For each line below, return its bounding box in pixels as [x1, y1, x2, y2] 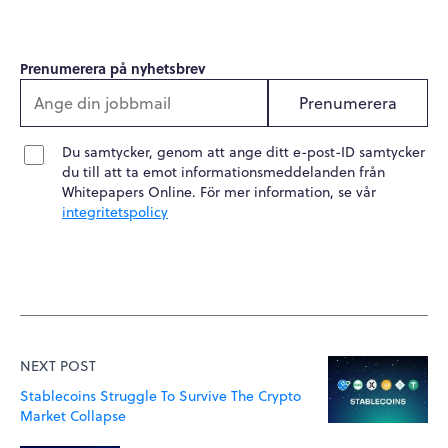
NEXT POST [20, 355, 96, 376]
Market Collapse [20, 405, 126, 426]
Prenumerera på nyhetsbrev [20, 57, 206, 78]
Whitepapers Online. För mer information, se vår [62, 181, 376, 202]
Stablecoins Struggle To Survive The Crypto [20, 385, 301, 406]
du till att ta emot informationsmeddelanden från [62, 161, 385, 182]
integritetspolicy [62, 201, 168, 222]
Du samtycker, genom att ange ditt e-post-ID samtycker [62, 141, 425, 162]
